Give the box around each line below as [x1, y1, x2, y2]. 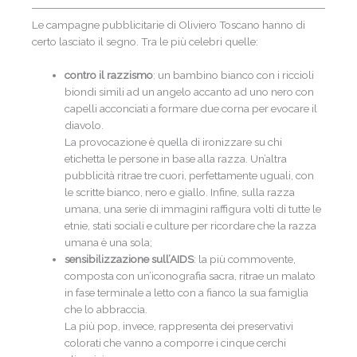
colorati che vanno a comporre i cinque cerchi [65, 336, 287, 350]
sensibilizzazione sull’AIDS [65, 253, 194, 266]
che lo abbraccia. [65, 303, 148, 316]
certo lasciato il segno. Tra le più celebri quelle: [32, 35, 258, 49]
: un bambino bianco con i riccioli [153, 69, 315, 82]
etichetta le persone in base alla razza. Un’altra [65, 152, 288, 166]
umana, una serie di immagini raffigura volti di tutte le [65, 202, 322, 216]
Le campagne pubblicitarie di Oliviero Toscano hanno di [32, 18, 305, 32]
